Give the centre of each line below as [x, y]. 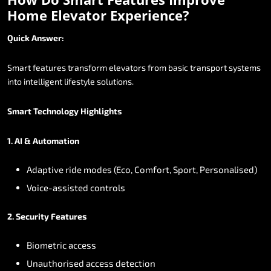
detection [135, 263]
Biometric [47, 245]
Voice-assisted [57, 187]
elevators [127, 67]
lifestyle [80, 81]
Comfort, [153, 169]
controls [108, 187]
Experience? [150, 15]
